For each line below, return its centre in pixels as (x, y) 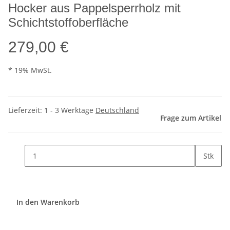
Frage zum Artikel (191, 118)
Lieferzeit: (26, 110)
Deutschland (117, 110)
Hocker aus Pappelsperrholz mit (94, 8)
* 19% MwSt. (30, 70)
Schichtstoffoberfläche (68, 23)
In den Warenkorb (49, 202)
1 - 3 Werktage (70, 110)
